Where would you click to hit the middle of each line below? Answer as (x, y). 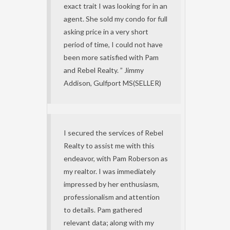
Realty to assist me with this (109, 146)
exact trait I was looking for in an (116, 6)
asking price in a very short (106, 32)
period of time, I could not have (113, 44)
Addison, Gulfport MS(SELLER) (112, 83)
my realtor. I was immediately (110, 171)
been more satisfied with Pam (111, 57)
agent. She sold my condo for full (116, 19)
